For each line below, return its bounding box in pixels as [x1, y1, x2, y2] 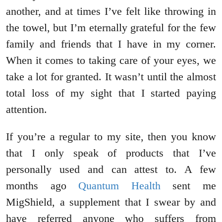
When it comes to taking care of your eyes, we [6, 54, 216, 67]
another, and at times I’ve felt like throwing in [6, 5, 216, 18]
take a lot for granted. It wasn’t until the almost [6, 70, 216, 83]
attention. [6, 103, 47, 116]
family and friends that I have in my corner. [6, 38, 216, 51]
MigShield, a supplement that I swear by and [6, 196, 216, 209]
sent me [160, 179, 217, 192]
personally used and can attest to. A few [6, 163, 216, 176]
